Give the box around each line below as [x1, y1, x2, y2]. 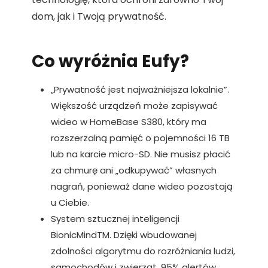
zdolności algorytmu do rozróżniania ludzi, [51, 245, 235, 258]
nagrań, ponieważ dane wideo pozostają [51, 180, 233, 193]
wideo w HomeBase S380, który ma [51, 115, 206, 129]
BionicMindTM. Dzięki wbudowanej [51, 229, 197, 242]
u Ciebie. [51, 196, 89, 209]
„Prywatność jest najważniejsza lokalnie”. [51, 83, 229, 96]
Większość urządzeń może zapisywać [51, 99, 218, 112]
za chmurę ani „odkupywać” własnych [51, 164, 217, 177]
